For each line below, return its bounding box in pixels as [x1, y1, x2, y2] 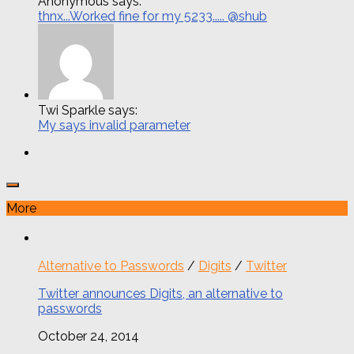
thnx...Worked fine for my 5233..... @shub [38, 8, 267, 24]
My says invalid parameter [38, 117, 190, 133]
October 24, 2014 [38, 328, 139, 344]
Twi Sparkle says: [38, 102, 137, 118]
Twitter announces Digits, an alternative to [38, 285, 283, 301]
